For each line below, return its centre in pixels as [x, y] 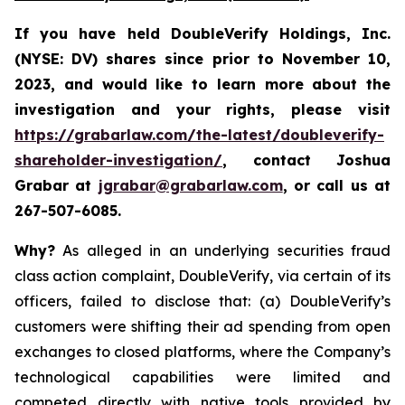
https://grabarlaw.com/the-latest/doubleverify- [199, 135]
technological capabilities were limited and [202, 377]
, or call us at [337, 185]
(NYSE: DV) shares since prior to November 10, [202, 59]
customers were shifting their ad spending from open [202, 326]
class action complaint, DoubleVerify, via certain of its [202, 276]
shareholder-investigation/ [118, 160]
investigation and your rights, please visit [202, 109]
